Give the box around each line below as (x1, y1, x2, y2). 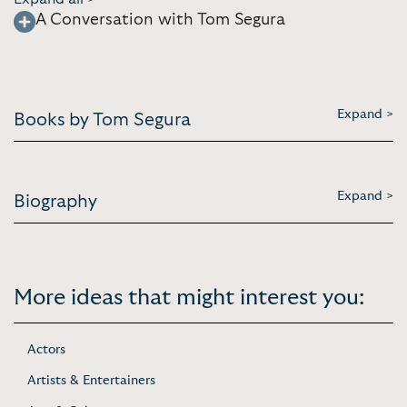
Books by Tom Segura (14, 110, 191, 129)
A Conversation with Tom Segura (35, 11, 285, 28)
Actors (27, 342, 65, 356)
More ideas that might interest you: (14, 286, 364, 309)
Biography (14, 192, 97, 211)
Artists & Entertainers (27, 373, 155, 387)
